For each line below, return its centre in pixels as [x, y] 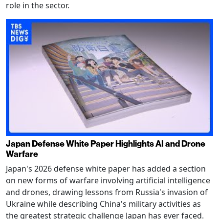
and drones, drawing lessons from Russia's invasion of [107, 192]
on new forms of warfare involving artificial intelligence [108, 180]
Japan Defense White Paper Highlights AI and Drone [106, 143]
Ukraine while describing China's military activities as [103, 204]
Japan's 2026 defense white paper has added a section [106, 168]
